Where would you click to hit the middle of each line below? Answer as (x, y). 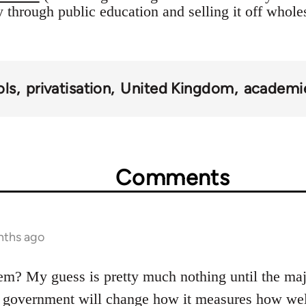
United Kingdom (177, 89)
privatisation (68, 89)
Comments (173, 178)
